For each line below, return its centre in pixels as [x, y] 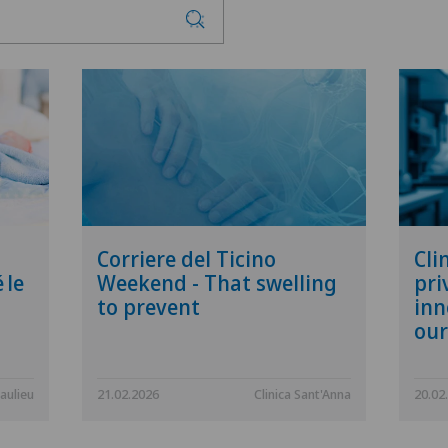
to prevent [148, 307]
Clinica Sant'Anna [303, 394]
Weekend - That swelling [216, 283]
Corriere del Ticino [186, 259]
